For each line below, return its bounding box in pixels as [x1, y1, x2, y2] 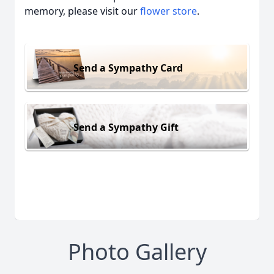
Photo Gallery [67, 237, 207, 267]
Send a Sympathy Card [73, 61, 183, 75]
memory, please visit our [24, 4, 140, 18]
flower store [140, 4, 197, 18]
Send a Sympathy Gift [73, 120, 179, 134]
